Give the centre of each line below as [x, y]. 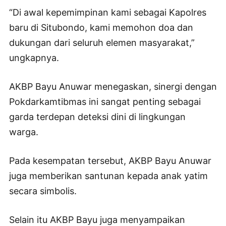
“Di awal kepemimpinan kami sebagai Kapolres [108, 13]
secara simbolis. [43, 191]
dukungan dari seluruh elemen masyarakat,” [102, 43]
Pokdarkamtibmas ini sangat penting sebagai [105, 102]
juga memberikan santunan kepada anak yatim [108, 176]
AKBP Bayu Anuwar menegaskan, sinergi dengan [113, 87]
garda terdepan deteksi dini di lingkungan [97, 117]
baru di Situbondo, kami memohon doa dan [101, 28]
